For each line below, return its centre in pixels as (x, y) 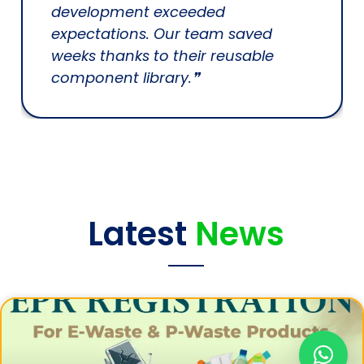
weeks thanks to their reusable (162, 55)
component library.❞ (126, 77)
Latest (137, 234)
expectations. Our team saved (162, 33)
